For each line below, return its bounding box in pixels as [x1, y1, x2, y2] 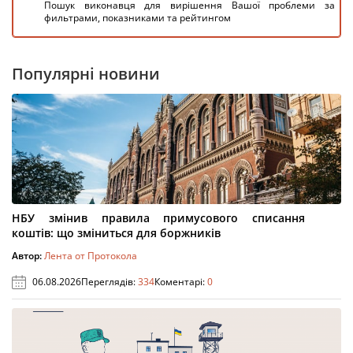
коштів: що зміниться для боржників [12, 225, 221, 240]
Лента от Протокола [44, 249, 137, 262]
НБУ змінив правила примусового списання [12, 210, 305, 225]
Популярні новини [12, 63, 160, 84]
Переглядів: [81, 275, 138, 288]
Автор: [12, 249, 44, 262]
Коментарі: [154, 275, 207, 288]
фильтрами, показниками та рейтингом [44, 11, 231, 24]
